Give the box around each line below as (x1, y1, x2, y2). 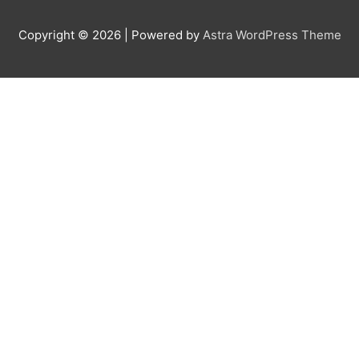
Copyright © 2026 (18, 26, 124, 42)
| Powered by (123, 26, 203, 42)
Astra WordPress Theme (202, 26, 341, 42)
